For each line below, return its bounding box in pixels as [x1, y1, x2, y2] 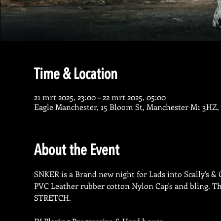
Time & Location [34, 68, 117, 82]
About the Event [34, 144, 119, 158]
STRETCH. [34, 192, 71, 203]
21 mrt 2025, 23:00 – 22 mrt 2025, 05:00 [34, 92, 166, 102]
